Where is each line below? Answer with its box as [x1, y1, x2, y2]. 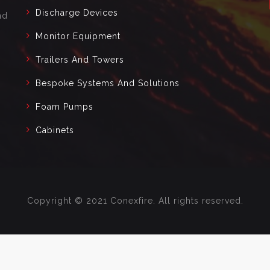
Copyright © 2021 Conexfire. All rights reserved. [27, 195, 243, 206]
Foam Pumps [36, 101, 93, 111]
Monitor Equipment [36, 31, 121, 41]
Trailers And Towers [36, 54, 124, 64]
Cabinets [36, 125, 74, 135]
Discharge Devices [36, 7, 118, 17]
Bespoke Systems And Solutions [36, 78, 180, 88]
